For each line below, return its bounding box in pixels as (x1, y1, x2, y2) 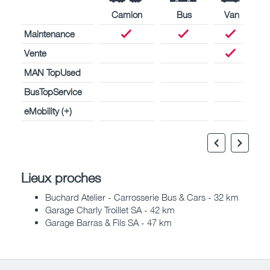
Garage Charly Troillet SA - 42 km (45, 204, 175, 216)
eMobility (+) (24, 105, 72, 116)
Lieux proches (21, 169, 101, 186)
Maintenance (24, 28, 75, 39)
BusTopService (24, 86, 82, 97)
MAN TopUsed (24, 66, 81, 78)
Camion (111, 8, 142, 20)
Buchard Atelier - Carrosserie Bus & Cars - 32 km (45, 192, 239, 203)
